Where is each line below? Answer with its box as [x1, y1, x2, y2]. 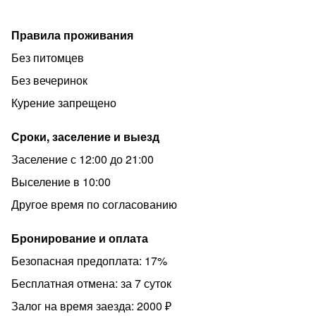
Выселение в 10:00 [11, 174, 111, 190]
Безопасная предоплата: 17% [11, 253, 167, 269]
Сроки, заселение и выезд [11, 128, 159, 145]
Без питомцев [11, 49, 84, 66]
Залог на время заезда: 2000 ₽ [11, 298, 171, 314]
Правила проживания [11, 27, 133, 43]
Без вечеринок [11, 72, 87, 88]
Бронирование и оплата [11, 230, 148, 246]
